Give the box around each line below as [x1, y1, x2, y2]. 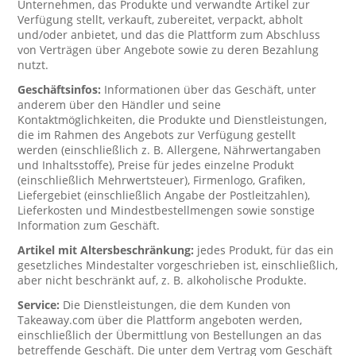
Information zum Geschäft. [17, 218, 161, 233]
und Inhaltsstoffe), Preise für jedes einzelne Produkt [17, 157, 295, 172]
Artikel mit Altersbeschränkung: [17, 242, 198, 257]
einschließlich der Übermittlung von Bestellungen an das [17, 327, 323, 342]
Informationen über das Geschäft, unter [104, 82, 317, 97]
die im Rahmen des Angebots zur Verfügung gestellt [17, 127, 296, 142]
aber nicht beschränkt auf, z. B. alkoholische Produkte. [17, 273, 308, 288]
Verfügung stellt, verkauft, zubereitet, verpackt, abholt [17, 12, 304, 27]
